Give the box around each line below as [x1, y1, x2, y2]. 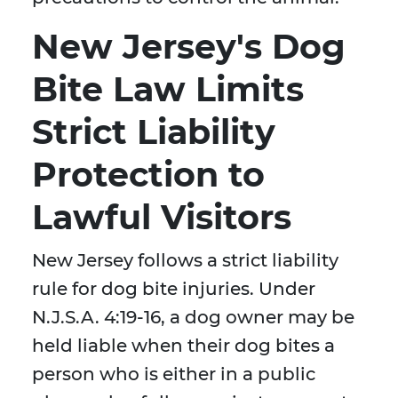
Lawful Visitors [32, 196, 291, 239]
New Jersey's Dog [32, 26, 346, 68]
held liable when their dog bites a [32, 335, 335, 357]
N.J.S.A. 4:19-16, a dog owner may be [32, 306, 354, 329]
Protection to [32, 154, 265, 196]
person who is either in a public [32, 363, 315, 386]
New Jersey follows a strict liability [32, 250, 338, 272]
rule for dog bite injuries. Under [32, 278, 315, 300]
